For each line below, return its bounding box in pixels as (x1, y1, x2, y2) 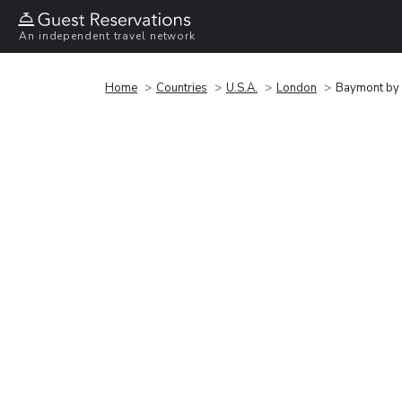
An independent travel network (19, 29, 197, 44)
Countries (156, 79, 207, 96)
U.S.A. (226, 79, 258, 96)
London (276, 79, 317, 96)
